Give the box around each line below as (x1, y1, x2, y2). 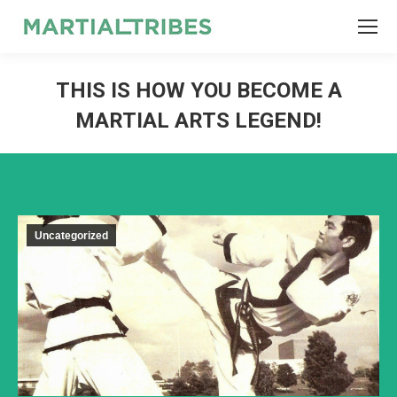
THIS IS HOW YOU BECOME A (55, 78, 342, 103)
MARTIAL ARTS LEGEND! (75, 108, 322, 133)
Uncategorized (35, 230, 108, 242)
